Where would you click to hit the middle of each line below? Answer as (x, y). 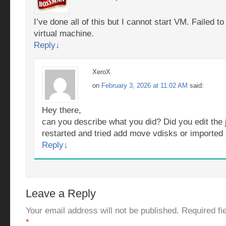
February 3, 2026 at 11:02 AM (145, 86)
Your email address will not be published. (102, 211)
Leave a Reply (61, 193)
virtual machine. (64, 34)
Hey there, (62, 110)
